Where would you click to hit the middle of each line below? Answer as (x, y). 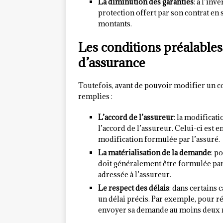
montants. (115, 24)
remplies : (95, 97)
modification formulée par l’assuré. (159, 139)
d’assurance (112, 63)
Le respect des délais (134, 188)
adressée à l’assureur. (135, 175)
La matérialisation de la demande (155, 153)
